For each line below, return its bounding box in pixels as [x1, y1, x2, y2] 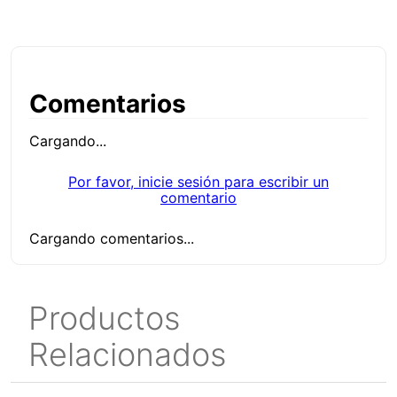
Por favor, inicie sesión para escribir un [68, 173, 329, 191]
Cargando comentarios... [29, 230, 194, 248]
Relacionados [28, 335, 226, 375]
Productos [28, 299, 180, 339]
